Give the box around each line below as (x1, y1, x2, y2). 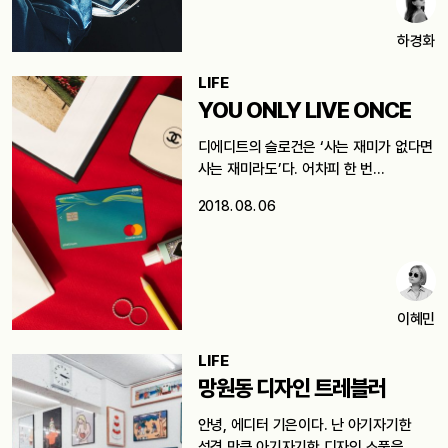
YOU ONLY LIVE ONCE (197, 97, 411, 124)
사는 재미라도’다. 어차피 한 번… (197, 160, 385, 179)
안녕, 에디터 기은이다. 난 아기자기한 (197, 416, 412, 435)
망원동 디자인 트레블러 (197, 375, 386, 402)
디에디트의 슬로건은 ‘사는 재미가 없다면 (197, 138, 434, 157)
